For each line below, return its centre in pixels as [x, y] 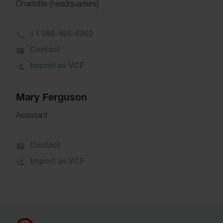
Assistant [32, 117]
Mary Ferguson [52, 99]
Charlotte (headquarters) [57, 5]
